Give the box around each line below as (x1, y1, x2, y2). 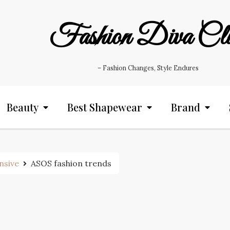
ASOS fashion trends (31, 158, 111, 168)
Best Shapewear (67, 100, 142, 114)
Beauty (7, 100, 39, 114)
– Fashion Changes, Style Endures (97, 64, 199, 72)
